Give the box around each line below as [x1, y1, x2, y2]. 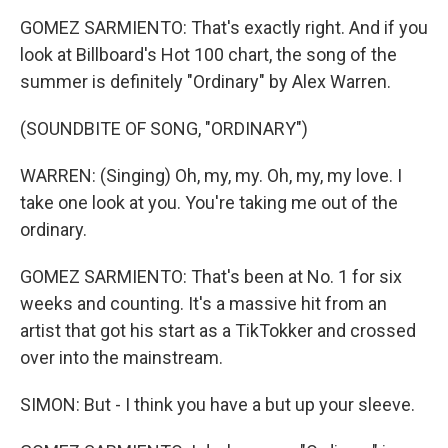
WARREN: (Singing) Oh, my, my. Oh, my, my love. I [20, 165, 402, 186]
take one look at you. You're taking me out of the [20, 192, 398, 213]
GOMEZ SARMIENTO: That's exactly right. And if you [20, 17, 428, 38]
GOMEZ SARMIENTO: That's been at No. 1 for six [20, 266, 402, 287]
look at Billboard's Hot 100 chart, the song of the [20, 44, 397, 65]
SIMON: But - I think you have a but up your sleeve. [20, 394, 415, 415]
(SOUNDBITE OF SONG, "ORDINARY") [20, 118, 308, 139]
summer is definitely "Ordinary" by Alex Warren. [20, 71, 391, 92]
